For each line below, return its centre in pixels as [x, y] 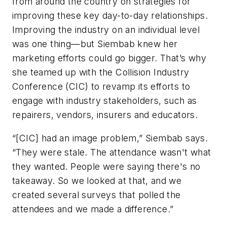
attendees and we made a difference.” [93, 209]
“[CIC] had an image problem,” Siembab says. [110, 138]
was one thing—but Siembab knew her [95, 44]
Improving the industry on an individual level [106, 30]
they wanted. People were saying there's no [106, 166]
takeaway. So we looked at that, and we [97, 180]
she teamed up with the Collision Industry [101, 72]
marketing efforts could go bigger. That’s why [109, 58]
